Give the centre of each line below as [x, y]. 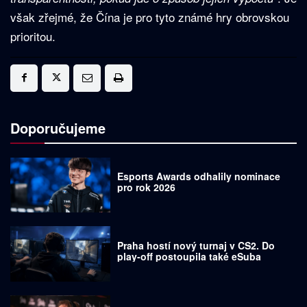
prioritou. [33, 36]
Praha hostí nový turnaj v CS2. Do [196, 245]
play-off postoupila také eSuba [189, 256]
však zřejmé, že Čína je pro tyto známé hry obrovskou [150, 16]
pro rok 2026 [147, 187]
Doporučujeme [58, 127]
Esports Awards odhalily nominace [199, 176]
